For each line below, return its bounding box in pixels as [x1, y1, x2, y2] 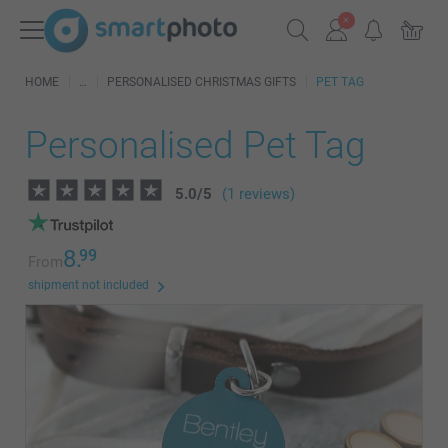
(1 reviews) [222, 185, 295, 203]
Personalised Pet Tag [25, 124, 366, 167]
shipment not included [28, 278, 149, 292]
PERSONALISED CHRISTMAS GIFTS [107, 75, 296, 89]
